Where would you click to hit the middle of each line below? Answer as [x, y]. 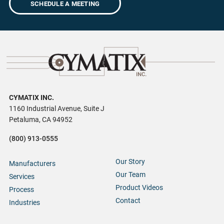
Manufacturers [32, 164]
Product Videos [139, 188]
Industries [24, 203]
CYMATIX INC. [31, 98]
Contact [128, 201]
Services [21, 177]
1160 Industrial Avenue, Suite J [56, 109]
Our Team [130, 175]
